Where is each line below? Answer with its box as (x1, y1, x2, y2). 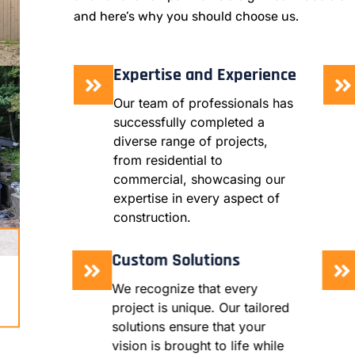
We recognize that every (113, 281, 259, 297)
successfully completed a (113, 114, 265, 131)
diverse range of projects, (113, 133, 268, 150)
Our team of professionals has (113, 95, 293, 112)
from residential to (113, 152, 223, 169)
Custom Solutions (113, 250, 242, 273)
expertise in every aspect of (113, 190, 280, 207)
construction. (113, 209, 191, 226)
